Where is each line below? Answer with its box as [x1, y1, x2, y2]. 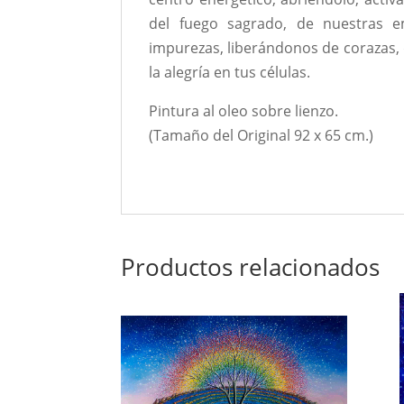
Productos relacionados [121, 251, 381, 283]
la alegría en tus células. [149, 62, 311, 82]
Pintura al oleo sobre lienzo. [149, 101, 339, 121]
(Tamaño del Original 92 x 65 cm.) [149, 125, 374, 145]
